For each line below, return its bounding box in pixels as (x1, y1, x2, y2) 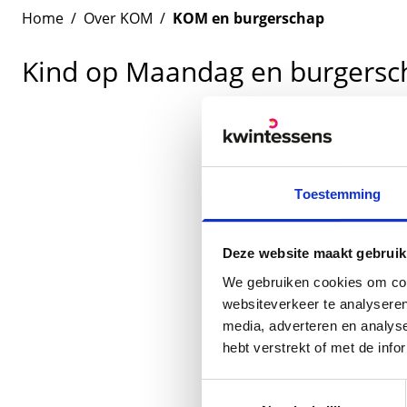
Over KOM (84, 8, 153, 28)
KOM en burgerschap (173, 8, 324, 28)
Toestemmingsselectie (201, 382, 335, 398)
